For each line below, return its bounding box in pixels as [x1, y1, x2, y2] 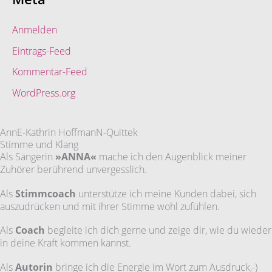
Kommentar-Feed [12, 65, 87, 79]
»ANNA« [55, 150, 97, 164]
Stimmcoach [15, 186, 76, 200]
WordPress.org [12, 86, 75, 100]
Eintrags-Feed [12, 44, 71, 58]
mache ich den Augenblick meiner [97, 150, 246, 164]
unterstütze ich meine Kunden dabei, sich [76, 186, 256, 200]
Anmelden [12, 22, 57, 36]
